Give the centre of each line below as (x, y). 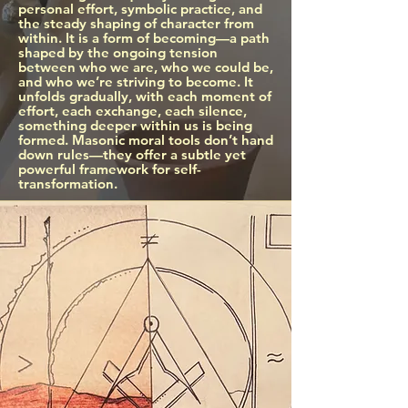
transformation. (68, 184)
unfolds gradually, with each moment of (145, 96)
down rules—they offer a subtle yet (132, 154)
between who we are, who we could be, (146, 67)
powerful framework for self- (110, 169)
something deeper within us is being (135, 125)
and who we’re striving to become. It (136, 82)
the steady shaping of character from (136, 23)
